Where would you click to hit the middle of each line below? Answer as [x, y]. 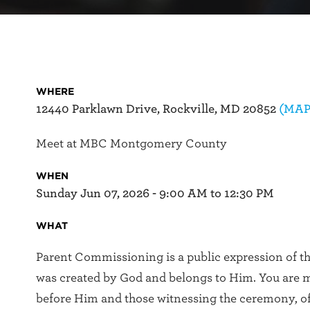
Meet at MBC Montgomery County [131, 143]
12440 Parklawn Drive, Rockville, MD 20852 [157, 109]
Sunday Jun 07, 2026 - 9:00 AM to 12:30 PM [155, 193]
